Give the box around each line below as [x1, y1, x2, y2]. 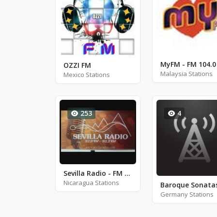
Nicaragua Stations [63, 178, 119, 187]
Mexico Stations [63, 70, 110, 79]
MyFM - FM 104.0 [160, 59, 216, 69]
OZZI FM [63, 60, 91, 70]
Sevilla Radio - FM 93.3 [124, 168, 130, 178]
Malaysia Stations [160, 69, 213, 78]
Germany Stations [160, 190, 214, 199]
